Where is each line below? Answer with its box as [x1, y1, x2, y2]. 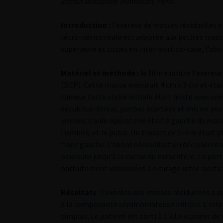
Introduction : [61, 20, 112, 30]
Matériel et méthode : [61, 68, 140, 78]
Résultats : [61, 187, 102, 197]
